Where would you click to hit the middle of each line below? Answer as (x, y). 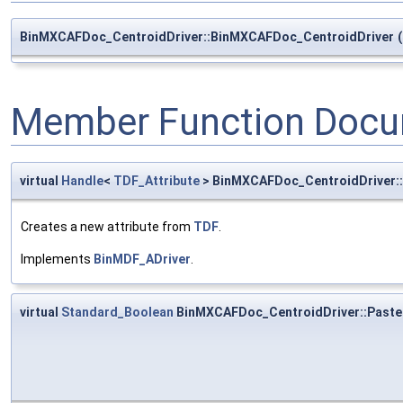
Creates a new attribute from (107, 226)
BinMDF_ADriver (142, 259)
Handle (82, 180)
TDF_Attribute (157, 180)
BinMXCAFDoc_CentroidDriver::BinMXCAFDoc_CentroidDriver (207, 37)
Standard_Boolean (117, 312)
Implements (57, 259)
